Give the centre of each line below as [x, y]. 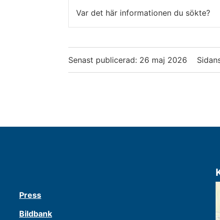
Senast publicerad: [104, 60]
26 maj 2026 [163, 60]
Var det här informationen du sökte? [143, 13]
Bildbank [36, 214]
